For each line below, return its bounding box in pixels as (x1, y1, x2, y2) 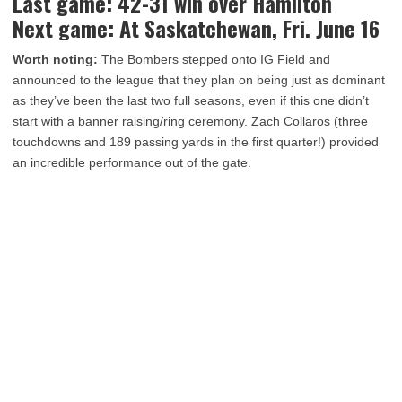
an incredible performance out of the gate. (13, 155, 251, 170)
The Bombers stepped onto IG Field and (101, 52, 330, 66)
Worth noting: (13, 52, 101, 66)
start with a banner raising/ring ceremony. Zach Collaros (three (13, 114, 368, 128)
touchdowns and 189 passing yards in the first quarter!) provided (13, 135, 379, 149)
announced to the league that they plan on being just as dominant (13, 73, 385, 87)
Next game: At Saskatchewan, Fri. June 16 (13, 12, 380, 44)
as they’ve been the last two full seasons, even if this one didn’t (13, 93, 369, 108)
